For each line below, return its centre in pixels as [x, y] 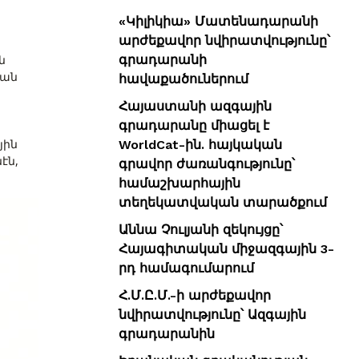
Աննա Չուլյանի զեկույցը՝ [201, 229]
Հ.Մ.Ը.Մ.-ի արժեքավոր [195, 295]
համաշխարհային [179, 183]
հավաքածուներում [184, 79]
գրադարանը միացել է [194, 125]
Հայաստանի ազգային [195, 106]
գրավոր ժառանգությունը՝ [207, 163]
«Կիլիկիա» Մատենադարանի [218, 21]
